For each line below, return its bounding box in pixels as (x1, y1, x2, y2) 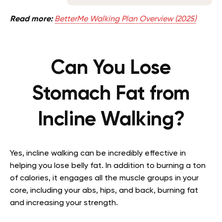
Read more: (10, 15, 53, 23)
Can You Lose (51, 58, 171, 78)
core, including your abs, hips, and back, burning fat (10, 186, 198, 195)
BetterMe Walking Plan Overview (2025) (55, 15, 196, 23)
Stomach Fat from (32, 84, 190, 104)
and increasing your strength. (10, 199, 118, 207)
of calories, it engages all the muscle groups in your (10, 174, 199, 182)
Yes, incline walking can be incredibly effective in (10, 149, 186, 158)
